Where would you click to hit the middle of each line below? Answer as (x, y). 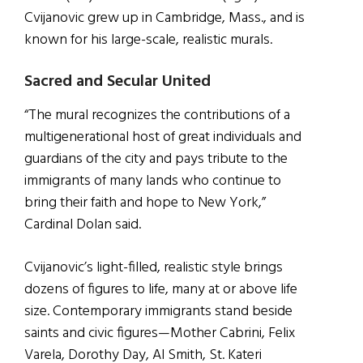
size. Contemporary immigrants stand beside (158, 311)
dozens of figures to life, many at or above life (161, 289)
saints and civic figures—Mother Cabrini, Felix (160, 333)
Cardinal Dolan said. (83, 224)
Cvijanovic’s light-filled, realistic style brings (154, 267)
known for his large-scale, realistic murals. (150, 40)
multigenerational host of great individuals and (163, 137)
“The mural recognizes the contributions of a (157, 115)
